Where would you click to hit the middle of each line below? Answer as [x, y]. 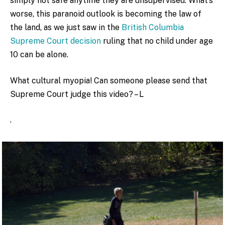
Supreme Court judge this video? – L [77, 94]
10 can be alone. [39, 55]
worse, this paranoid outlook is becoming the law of [106, 14]
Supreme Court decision [55, 41]
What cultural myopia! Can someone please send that [109, 80]
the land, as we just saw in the [66, 28]
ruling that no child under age [157, 41]
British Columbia [153, 28]
